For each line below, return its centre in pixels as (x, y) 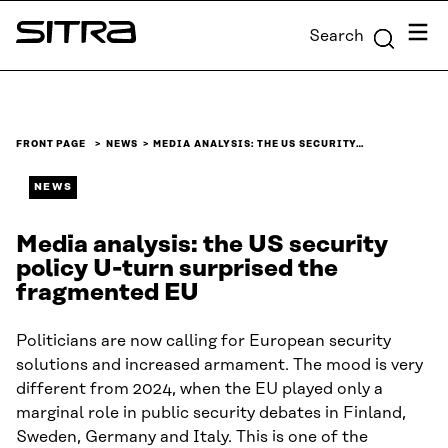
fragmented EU (107, 292)
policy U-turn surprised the (177, 268)
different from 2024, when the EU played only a (199, 388)
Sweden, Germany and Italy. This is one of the (192, 436)
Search (336, 35)
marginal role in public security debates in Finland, (211, 412)
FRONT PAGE (51, 143)
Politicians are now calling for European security (203, 340)
